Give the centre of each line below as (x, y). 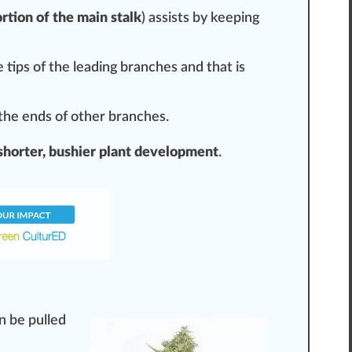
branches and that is (181, 68)
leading (95, 68)
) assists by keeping (200, 18)
